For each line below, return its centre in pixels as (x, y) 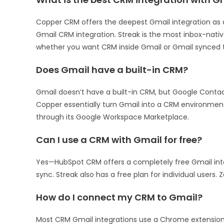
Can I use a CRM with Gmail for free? (119, 140)
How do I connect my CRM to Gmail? (119, 197)
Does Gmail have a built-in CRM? (112, 70)
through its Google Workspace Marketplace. (112, 117)
